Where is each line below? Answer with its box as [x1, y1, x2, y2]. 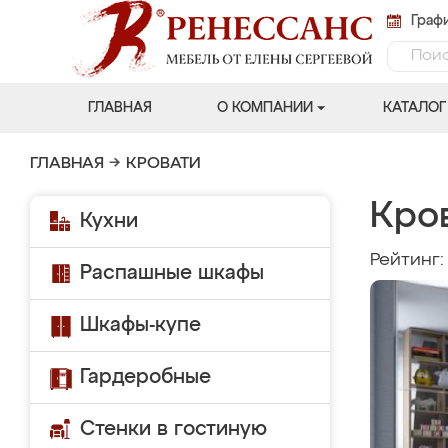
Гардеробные [80, 367, 211, 387]
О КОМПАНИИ [216, 101, 313, 115]
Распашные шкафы [80, 263, 264, 283]
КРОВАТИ [126, 156, 201, 172]
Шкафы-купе [80, 315, 201, 335]
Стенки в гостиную [80, 419, 267, 439]
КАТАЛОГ [382, 101, 446, 115]
